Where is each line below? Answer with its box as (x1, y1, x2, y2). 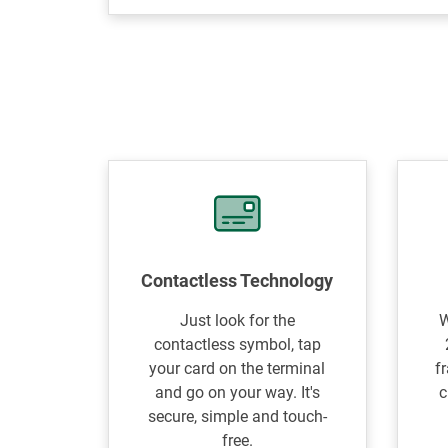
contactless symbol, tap (153, 335, 321, 354)
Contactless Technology (141, 270, 334, 291)
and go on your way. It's (154, 383, 320, 402)
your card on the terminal (149, 359, 326, 378)
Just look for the (179, 311, 295, 330)
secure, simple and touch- (147, 407, 327, 426)
